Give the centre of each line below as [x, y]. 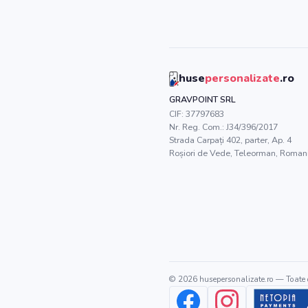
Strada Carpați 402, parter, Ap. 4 [230, 140]
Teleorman [255, 153]
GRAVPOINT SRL [202, 99]
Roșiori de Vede [200, 153]
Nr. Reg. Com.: [198, 127]
